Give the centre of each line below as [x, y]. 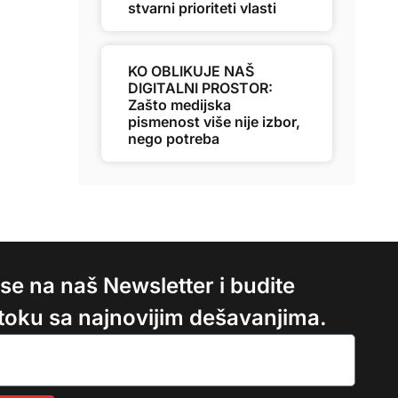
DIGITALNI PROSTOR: [200, 88]
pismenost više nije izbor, [214, 122]
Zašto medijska [179, 105]
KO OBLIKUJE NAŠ [191, 71]
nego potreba [174, 139]
